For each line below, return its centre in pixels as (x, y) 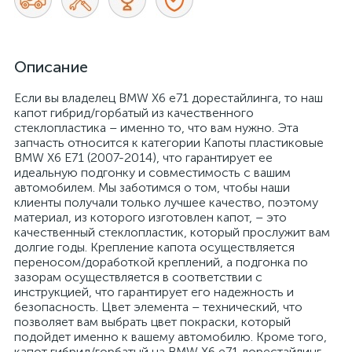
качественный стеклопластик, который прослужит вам (172, 232)
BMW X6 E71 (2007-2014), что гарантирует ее (143, 158)
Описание (51, 67)
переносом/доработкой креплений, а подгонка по (161, 262)
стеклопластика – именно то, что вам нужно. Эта (156, 128)
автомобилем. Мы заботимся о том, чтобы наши (152, 187)
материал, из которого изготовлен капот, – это (150, 217)
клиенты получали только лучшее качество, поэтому (166, 202)
